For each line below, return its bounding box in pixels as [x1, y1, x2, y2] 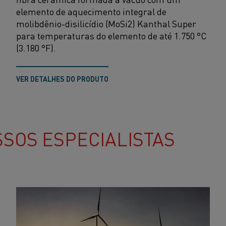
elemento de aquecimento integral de [16, 5, 166, 18]
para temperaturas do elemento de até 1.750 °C [16, 29, 207, 42]
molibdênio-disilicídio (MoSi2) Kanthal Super [16, 17, 196, 30]
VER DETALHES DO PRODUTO [16, 73, 108, 84]
